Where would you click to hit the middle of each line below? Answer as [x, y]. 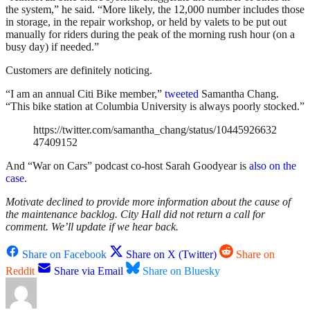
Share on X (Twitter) [171, 255]
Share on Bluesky [181, 271]
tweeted [182, 94]
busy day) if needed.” [52, 47]
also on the [273, 166]
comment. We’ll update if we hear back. [92, 227]
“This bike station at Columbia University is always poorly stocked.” [155, 107]
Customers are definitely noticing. [79, 71]
